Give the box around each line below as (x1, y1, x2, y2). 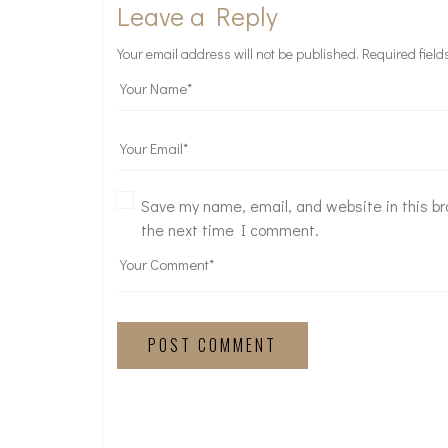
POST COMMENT (148, 333, 277, 357)
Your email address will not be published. (117, 44, 359, 63)
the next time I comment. (141, 219, 319, 240)
